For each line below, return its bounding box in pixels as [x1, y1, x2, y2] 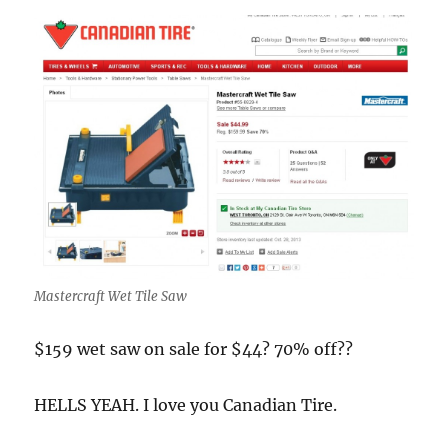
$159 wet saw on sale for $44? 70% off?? [34, 338, 354, 359]
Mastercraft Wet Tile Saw [34, 287, 188, 305]
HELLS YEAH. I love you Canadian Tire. [34, 394, 338, 415]
